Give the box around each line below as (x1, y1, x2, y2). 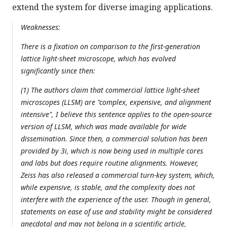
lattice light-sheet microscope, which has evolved (21, 54, 176, 64)
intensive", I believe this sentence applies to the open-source (21, 109, 212, 120)
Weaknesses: (21, 22, 60, 32)
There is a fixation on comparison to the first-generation (21, 42, 200, 52)
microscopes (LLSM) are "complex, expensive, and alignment (21, 97, 211, 107)
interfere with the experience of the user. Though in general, (21, 195, 211, 205)
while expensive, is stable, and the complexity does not (21, 182, 195, 193)
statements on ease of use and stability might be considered (21, 207, 212, 217)
